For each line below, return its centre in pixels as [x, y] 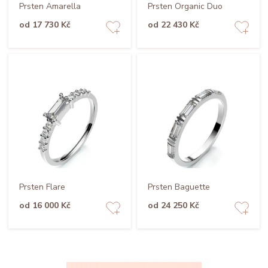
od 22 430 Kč [173, 25]
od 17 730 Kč [45, 25]
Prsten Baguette [179, 187]
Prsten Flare [42, 187]
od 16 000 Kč [45, 206]
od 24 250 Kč [173, 206]
